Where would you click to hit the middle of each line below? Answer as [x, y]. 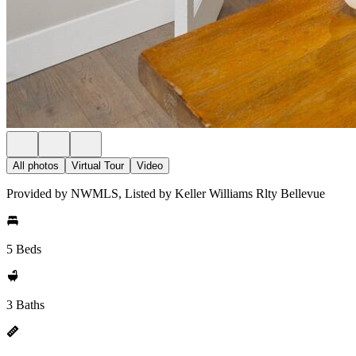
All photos [36, 166]
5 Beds [24, 249]
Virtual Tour [98, 166]
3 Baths [25, 305]
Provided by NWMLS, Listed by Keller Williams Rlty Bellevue [166, 193]
